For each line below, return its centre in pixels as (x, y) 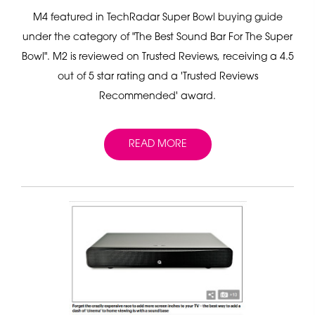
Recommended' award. (157, 96)
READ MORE (157, 144)
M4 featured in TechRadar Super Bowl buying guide (157, 18)
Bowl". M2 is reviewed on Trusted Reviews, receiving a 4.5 (157, 57)
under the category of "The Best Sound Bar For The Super (157, 37)
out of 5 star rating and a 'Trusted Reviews (157, 77)
